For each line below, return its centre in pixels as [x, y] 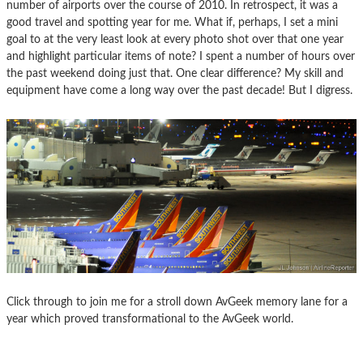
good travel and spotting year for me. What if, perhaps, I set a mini [172, 22]
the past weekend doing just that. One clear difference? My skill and [175, 73]
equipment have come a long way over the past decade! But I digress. [179, 90]
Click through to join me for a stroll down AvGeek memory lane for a [177, 301]
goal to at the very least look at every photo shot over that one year [175, 39]
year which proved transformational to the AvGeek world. [150, 318]
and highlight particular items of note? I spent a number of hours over [181, 56]
